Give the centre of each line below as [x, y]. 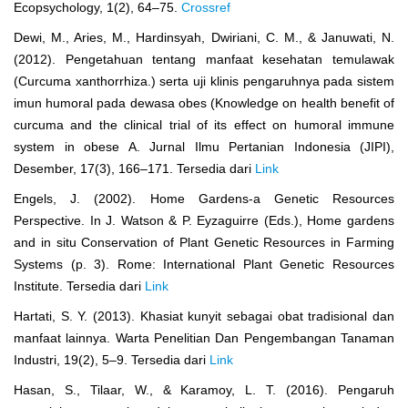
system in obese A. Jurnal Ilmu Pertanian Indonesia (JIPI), [204, 146]
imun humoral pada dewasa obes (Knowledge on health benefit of [204, 102]
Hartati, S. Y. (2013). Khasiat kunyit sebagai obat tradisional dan [204, 316]
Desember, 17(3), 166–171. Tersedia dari [134, 168]
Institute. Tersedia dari [79, 286]
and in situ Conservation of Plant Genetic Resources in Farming [204, 242]
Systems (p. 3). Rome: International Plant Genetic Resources [204, 264]
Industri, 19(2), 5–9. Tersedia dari [112, 359]
